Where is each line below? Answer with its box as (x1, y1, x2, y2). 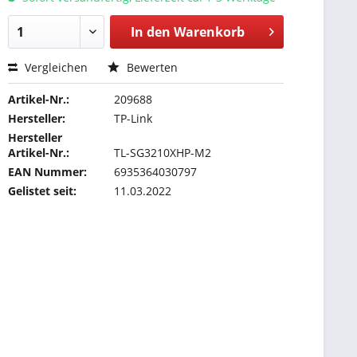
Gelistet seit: (8, 183, 77, 198)
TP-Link (114, 111, 153, 126)
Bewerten (124, 60, 178, 75)
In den (130, 23, 171, 41)
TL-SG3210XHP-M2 (114, 145, 212, 160)
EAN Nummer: (8, 164, 88, 179)
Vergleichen (22, 60, 88, 75)
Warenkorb (173, 23, 245, 41)
